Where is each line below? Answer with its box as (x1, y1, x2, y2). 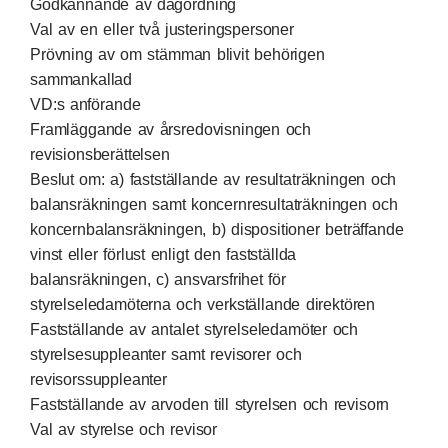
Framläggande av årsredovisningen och (30, 121, 312, 138)
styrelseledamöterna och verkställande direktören (30, 296, 376, 313)
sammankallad (30, 71, 133, 88)
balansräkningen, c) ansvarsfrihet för (30, 271, 286, 288)
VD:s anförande (30, 96, 141, 113)
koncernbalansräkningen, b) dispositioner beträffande (30, 221, 404, 238)
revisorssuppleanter (30, 371, 167, 388)
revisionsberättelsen (30, 146, 170, 163)
